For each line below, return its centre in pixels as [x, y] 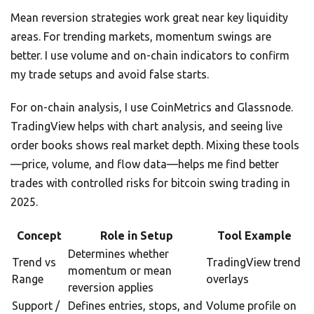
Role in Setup [136, 236]
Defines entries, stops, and [135, 306]
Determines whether [118, 254]
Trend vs [34, 262]
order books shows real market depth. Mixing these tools [155, 145]
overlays [227, 279]
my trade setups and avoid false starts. [110, 75]
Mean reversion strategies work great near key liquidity [149, 18]
